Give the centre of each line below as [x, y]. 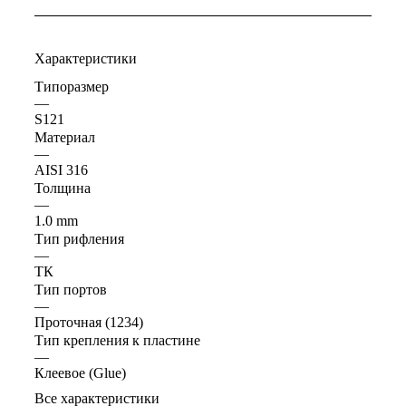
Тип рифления [79, 239]
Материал [65, 138]
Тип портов [71, 290]
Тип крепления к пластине [117, 341]
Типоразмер [72, 87]
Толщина [63, 188]
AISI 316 [61, 170]
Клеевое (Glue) [80, 373]
